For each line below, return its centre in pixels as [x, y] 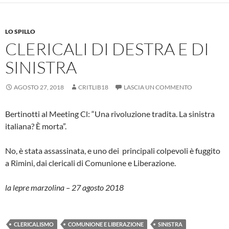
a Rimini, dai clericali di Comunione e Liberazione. [90, 163]
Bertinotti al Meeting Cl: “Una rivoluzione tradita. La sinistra [110, 113]
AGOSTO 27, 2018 [39, 87]
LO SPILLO [20, 31]
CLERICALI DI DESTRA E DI [107, 49]
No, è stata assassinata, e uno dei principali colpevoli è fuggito [113, 150]
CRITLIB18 [93, 87]
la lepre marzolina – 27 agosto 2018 [64, 187]
